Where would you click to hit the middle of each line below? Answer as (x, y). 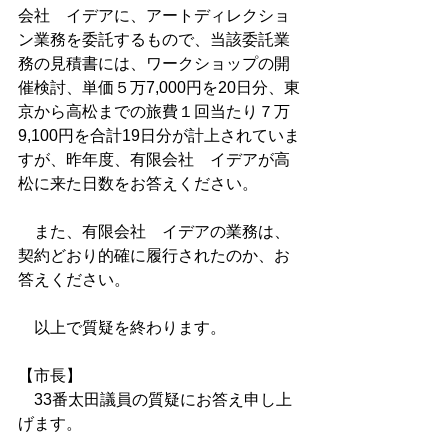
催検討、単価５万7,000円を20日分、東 (159, 87)
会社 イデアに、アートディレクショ (154, 15)
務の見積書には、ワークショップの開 (154, 63)
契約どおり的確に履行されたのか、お (154, 255)
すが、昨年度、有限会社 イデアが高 (154, 159)
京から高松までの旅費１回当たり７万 (154, 111)
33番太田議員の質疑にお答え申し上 (155, 399)
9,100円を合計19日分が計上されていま (159, 135)
